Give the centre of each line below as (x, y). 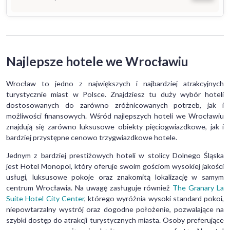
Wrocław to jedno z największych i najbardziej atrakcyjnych (115, 84)
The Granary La (198, 188)
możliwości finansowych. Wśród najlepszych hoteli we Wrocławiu (115, 116)
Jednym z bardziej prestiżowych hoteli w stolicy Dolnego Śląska (115, 156)
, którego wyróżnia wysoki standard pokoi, (154, 199)
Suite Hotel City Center (45, 199)
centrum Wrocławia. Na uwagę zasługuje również (89, 188)
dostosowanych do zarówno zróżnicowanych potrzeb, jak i (115, 105)
